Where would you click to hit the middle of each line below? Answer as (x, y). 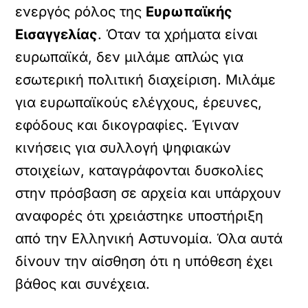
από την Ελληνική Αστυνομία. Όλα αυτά (149, 239)
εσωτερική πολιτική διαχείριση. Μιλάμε (146, 80)
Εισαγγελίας (57, 34)
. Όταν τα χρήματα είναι (178, 34)
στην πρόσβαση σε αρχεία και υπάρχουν (148, 193)
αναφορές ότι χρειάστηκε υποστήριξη (140, 216)
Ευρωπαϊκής (189, 12)
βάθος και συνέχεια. (83, 284)
